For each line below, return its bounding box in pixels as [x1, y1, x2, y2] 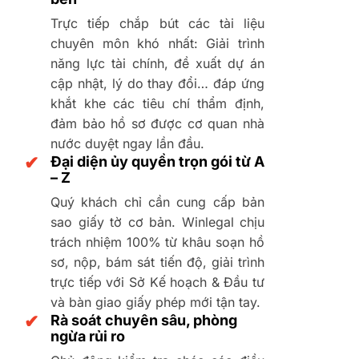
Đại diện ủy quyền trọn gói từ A [50, 152, 264, 170]
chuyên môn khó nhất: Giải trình [50, 34, 264, 51]
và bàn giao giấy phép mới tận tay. [50, 293, 260, 310]
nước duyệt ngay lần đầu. [50, 135, 204, 151]
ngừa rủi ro [50, 327, 125, 345]
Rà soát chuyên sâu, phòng [50, 311, 237, 329]
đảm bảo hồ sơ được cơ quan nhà [50, 115, 264, 131]
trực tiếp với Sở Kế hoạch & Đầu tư [50, 273, 264, 290]
